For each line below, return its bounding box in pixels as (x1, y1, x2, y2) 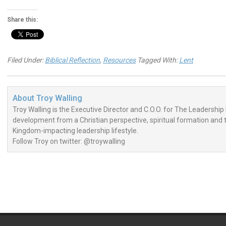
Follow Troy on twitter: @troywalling (13, 137, 125, 145)
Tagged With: (137, 56, 179, 64)
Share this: (7, 16, 38, 23)
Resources (103, 56, 136, 64)
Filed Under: (7, 56, 45, 64)
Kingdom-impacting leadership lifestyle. (13, 127, 138, 135)
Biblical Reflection (45, 56, 100, 64)
